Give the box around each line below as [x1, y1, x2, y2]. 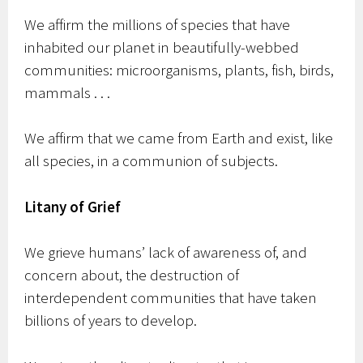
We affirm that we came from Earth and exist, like [24, 128, 334, 148]
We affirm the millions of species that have [24, 14, 291, 34]
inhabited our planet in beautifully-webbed [24, 36, 300, 57]
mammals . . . [24, 82, 111, 102]
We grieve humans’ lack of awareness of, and [24, 242, 308, 263]
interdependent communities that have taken [24, 288, 318, 308]
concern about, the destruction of [24, 265, 240, 285]
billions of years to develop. [24, 310, 198, 331]
